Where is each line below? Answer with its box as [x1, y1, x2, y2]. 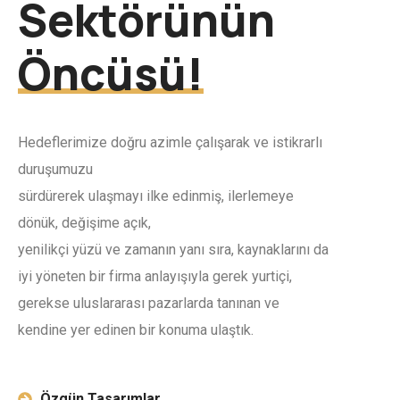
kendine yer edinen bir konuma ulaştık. [18, 321, 254, 338]
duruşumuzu [18, 161, 93, 178]
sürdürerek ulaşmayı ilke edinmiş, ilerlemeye [18, 187, 294, 204]
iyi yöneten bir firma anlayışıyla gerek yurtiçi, [18, 268, 292, 285]
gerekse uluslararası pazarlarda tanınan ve [18, 295, 279, 312]
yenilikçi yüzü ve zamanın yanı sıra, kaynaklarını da [18, 241, 329, 258]
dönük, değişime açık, [18, 214, 151, 231]
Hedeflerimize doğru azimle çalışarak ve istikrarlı [18, 134, 322, 151]
